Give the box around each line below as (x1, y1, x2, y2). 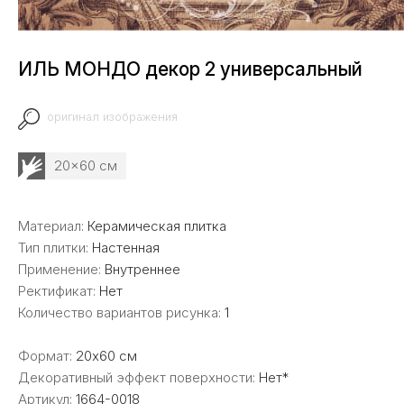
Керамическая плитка (87, 217, 226, 234)
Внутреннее (105, 261, 180, 278)
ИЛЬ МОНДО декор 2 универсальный (18, 58, 363, 80)
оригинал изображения (47, 110, 178, 124)
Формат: (18, 347, 76, 364)
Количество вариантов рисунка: (18, 304, 225, 321)
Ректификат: (18, 282, 99, 299)
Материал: (18, 217, 87, 234)
